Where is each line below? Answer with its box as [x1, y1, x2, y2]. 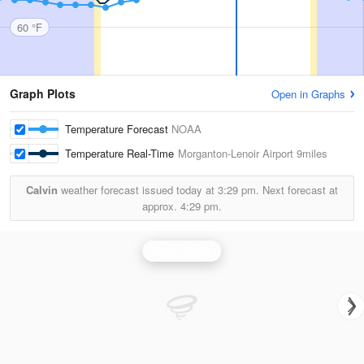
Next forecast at [259, 182, 338, 197]
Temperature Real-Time [65, 145, 178, 161]
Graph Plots [10, 85, 76, 102]
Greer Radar [153, 243, 211, 258]
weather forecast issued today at [58, 182, 218, 197]
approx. [142, 198, 180, 214]
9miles [293, 145, 327, 161]
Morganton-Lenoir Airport [178, 145, 293, 161]
